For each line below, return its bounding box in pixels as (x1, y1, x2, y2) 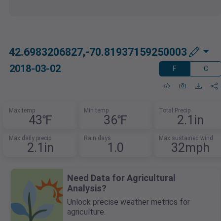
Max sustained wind (158, 135, 213, 142)
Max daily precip (9, 135, 52, 142)
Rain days (84, 135, 111, 142)
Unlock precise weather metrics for (67, 197, 190, 207)
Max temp (9, 107, 36, 114)
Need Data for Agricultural (67, 173, 176, 184)
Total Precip (158, 107, 190, 114)
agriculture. (67, 207, 106, 217)
